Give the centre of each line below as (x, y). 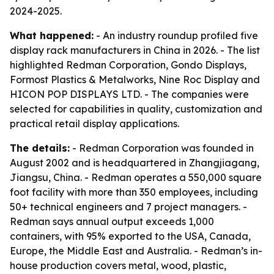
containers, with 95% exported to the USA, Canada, (130, 236)
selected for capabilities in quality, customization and (136, 109)
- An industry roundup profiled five (176, 35)
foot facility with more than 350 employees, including (134, 192)
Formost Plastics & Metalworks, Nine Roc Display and (135, 80)
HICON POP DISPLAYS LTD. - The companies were (129, 94)
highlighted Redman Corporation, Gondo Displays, (128, 65)
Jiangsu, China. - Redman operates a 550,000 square (136, 177)
